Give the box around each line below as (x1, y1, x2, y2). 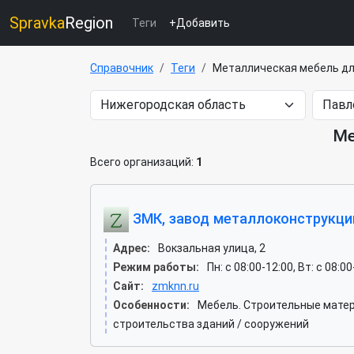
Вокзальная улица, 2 (158, 242, 265, 254)
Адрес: (113, 242, 150, 254)
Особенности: (113, 299, 190, 311)
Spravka (9, 13, 65, 32)
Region (65, 13, 113, 32)
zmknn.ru (152, 280, 199, 292)
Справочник (90, 62, 153, 74)
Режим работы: (113, 261, 199, 273)
